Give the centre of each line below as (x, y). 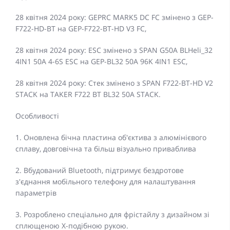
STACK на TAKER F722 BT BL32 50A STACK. (91, 94)
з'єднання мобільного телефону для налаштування (106, 182)
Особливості (37, 116)
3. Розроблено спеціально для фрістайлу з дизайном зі (112, 215)
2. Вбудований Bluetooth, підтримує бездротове (100, 170)
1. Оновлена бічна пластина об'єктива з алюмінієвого (111, 138)
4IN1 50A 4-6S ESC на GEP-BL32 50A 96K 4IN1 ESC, (101, 62)
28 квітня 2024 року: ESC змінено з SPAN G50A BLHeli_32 (114, 50)
